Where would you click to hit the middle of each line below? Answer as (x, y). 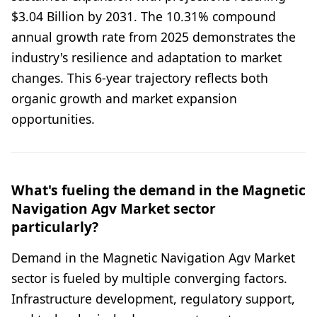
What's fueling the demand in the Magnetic (158, 190)
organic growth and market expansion (124, 99)
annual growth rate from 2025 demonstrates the (154, 37)
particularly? (55, 227)
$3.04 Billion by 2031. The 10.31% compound (144, 17)
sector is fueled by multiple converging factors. (149, 278)
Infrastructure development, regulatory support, (153, 299)
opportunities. (53, 119)
